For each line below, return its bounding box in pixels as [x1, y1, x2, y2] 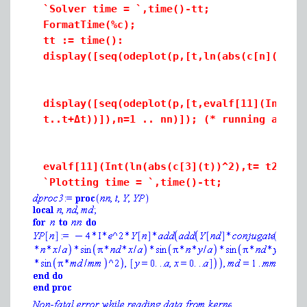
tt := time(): [43, 34, 123, 47]
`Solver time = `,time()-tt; [43, 3, 210, 15]
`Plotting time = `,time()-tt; [43, 176, 222, 188]
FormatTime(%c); [43, 19, 136, 31]
